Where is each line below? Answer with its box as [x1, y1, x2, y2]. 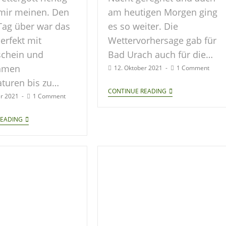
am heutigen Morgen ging [107, 6, 217, 18]
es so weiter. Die [107, 20, 178, 32]
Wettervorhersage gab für [107, 34, 216, 46]
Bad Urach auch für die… [107, 48, 213, 61]
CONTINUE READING [107, 86, 166, 95]
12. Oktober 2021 [114, 63, 162, 72]
